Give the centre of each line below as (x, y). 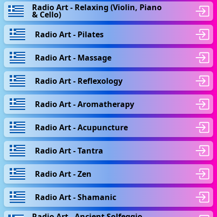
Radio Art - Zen (63, 174)
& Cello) (47, 15)
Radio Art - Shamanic (76, 197)
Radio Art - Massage (73, 57)
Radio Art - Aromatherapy (85, 104)
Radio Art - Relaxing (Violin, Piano (97, 7)
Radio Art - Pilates (69, 34)
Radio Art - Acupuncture (81, 127)
